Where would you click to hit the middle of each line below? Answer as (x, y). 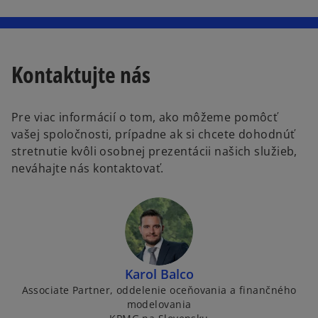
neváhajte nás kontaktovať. (88, 169)
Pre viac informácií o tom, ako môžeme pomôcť (145, 117)
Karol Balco (159, 274)
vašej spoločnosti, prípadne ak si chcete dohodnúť (153, 135)
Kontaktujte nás (81, 74)
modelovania (159, 305)
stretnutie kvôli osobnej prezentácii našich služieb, (154, 152)
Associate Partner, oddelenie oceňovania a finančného (159, 290)
